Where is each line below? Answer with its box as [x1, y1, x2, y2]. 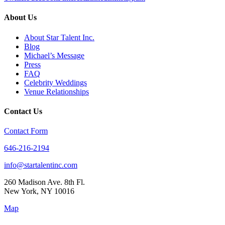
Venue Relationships [24, 87, 89, 96]
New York [4, 187, 37, 196]
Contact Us [4, 106, 42, 116]
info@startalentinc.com [4, 161, 77, 170]
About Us [4, 13, 37, 22]
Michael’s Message [24, 51, 84, 60]
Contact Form [4, 127, 48, 136]
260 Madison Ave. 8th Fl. [4, 178, 85, 187]
